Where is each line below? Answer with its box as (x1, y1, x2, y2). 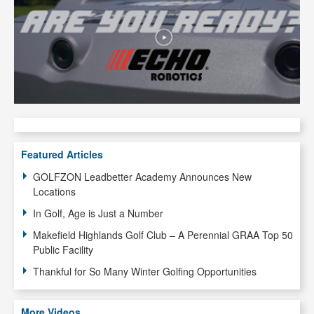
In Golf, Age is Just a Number (33, 205, 163, 220)
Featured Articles (21, 146, 103, 161)
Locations (33, 184, 76, 198)
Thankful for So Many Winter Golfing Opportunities (33, 264, 257, 278)
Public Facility (33, 242, 93, 257)
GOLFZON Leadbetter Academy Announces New (33, 169, 252, 184)
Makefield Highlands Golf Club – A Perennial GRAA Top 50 (33, 227, 293, 242)
